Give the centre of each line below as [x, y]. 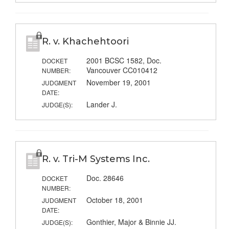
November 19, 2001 [118, 83]
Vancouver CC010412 [122, 70]
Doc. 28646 [105, 178]
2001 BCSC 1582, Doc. [124, 61]
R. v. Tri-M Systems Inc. [96, 159]
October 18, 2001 [114, 200]
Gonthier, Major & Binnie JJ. [131, 222]
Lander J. [101, 105]
